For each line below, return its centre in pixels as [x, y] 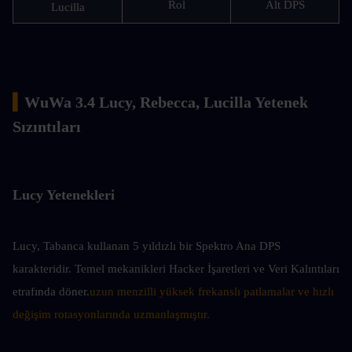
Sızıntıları [47, 126]
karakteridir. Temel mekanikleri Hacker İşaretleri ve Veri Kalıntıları [176, 269]
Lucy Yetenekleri [64, 195]
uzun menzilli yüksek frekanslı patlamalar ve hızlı [212, 291]
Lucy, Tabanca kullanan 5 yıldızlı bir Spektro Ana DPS [147, 246]
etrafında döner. [51, 291]
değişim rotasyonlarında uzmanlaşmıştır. [111, 314]
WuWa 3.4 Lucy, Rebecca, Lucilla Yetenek [166, 102]
